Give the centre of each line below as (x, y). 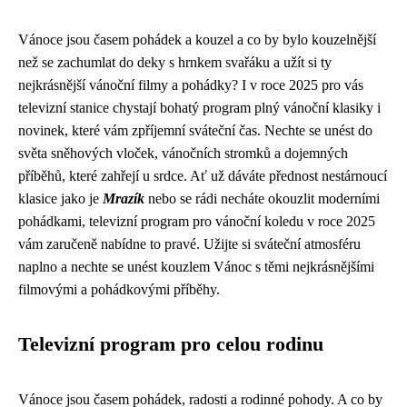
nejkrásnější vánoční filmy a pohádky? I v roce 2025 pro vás (191, 84)
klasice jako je (60, 198)
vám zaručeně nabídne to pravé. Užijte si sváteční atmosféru (189, 243)
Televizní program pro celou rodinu (171, 344)
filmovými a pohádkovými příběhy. (119, 289)
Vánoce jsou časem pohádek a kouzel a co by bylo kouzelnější (197, 39)
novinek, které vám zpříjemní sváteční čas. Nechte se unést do (195, 130)
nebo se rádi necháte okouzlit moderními (262, 198)
